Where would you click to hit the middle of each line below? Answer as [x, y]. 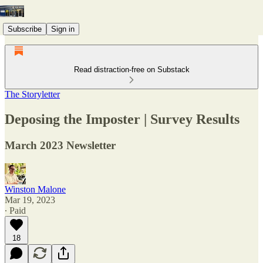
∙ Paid [15, 210]
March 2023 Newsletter [60, 145]
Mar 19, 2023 [30, 200]
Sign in [63, 29]
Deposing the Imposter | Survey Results [122, 119]
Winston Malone [35, 189]
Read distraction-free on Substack [131, 70]
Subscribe [25, 29]
